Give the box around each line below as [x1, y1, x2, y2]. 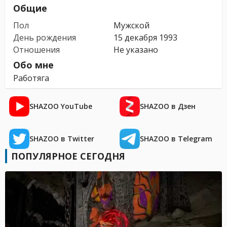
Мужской [113, 20, 149, 31]
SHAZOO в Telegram [140, 134, 212, 143]
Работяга [13, 72, 49, 84]
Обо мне [13, 59, 54, 71]
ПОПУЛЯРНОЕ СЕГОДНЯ [11, 150, 125, 162]
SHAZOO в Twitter [29, 134, 94, 143]
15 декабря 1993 [113, 32, 177, 43]
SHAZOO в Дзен [140, 101, 196, 111]
